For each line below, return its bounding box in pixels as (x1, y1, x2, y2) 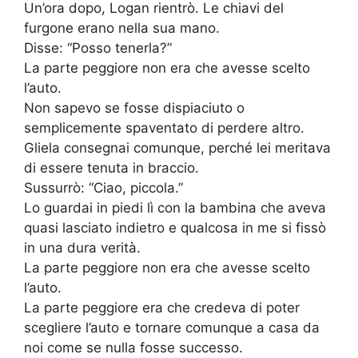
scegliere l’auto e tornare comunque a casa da (24, 320, 320, 336)
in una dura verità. (24, 240, 141, 257)
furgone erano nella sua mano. (24, 20, 220, 37)
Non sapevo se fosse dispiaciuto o (24, 100, 245, 117)
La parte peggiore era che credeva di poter (24, 300, 300, 316)
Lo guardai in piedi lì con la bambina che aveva (24, 200, 326, 217)
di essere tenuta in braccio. (24, 160, 199, 177)
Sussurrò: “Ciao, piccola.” (24, 180, 183, 197)
